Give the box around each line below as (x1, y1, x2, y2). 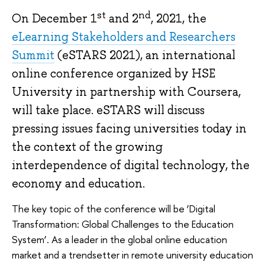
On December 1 (12, 11, 97, 27)
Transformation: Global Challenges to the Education (12, 216, 234, 231)
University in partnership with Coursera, (12, 84, 241, 100)
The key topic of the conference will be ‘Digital (12, 201, 215, 215)
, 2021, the (151, 11, 206, 27)
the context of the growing (12, 139, 163, 155)
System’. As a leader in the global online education (12, 232, 227, 246)
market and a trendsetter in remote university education (12, 247, 253, 261)
